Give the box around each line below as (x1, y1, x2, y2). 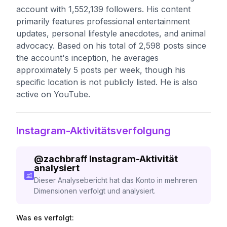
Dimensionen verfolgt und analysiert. (33, 186, 156, 195)
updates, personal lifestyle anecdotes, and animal (16, 28, 206, 39)
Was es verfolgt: (16, 213, 74, 222)
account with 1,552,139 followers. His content (16, 4, 191, 14)
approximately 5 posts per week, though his (16, 65, 185, 75)
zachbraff (43, 154, 87, 164)
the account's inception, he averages (16, 53, 159, 63)
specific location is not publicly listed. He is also (16, 77, 198, 87)
